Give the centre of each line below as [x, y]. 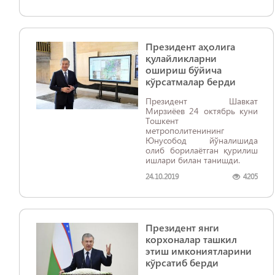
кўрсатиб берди [182, 262]
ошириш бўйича [184, 70]
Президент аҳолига [190, 46]
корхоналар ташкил [191, 239]
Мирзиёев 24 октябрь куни [202, 111]
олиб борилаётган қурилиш [202, 150]
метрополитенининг [185, 130]
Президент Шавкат [202, 101]
